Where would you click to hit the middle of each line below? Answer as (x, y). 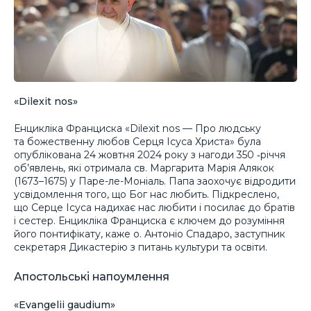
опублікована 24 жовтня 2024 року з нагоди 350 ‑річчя (150, 155)
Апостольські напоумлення (92, 277)
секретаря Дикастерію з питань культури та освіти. (141, 247)
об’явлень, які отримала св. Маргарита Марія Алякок (144, 168)
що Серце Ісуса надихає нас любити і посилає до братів (154, 208)
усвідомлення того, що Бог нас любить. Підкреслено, (146, 195)
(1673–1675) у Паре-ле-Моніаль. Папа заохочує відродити (155, 182)
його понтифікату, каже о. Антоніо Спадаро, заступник (150, 234)
